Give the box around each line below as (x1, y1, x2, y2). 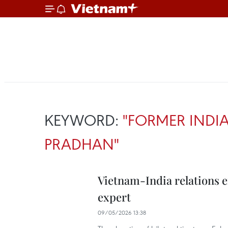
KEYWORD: (44, 109, 123, 130)
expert (98, 189, 131, 205)
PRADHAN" (44, 133, 119, 154)
